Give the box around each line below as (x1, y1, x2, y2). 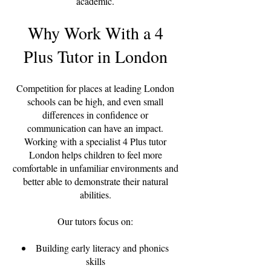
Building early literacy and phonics (36, 241, 169, 254)
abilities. (79, 188, 111, 201)
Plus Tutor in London (23, 45, 168, 68)
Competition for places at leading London (16, 82, 174, 94)
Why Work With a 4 (27, 21, 163, 44)
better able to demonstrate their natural (22, 175, 168, 188)
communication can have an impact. (27, 122, 163, 134)
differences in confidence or (42, 108, 148, 121)
